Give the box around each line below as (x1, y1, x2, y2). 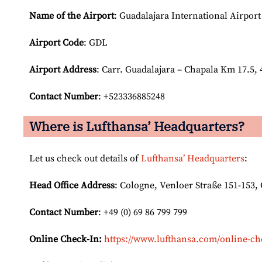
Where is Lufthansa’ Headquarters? (29, 118, 244, 135)
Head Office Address (29, 180, 115, 192)
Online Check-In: (29, 233, 102, 246)
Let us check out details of (29, 153, 141, 165)
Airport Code (29, 37, 84, 49)
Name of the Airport (29, 10, 114, 22)
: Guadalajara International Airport (114, 10, 261, 22)
